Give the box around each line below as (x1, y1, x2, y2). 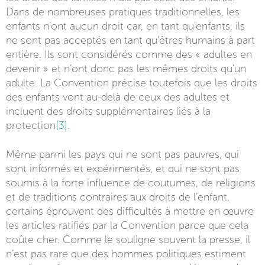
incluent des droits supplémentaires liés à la (6, 106, 211, 117)
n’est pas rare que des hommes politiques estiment (6, 248, 246, 260)
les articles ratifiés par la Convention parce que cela (6, 220, 248, 231)
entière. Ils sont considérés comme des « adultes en (6, 49, 252, 60)
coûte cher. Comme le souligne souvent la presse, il (6, 234, 250, 245)
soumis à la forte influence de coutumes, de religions (6, 177, 256, 189)
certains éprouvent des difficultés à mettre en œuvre (6, 206, 254, 217)
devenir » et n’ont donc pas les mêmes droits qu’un (6, 63, 246, 75)
